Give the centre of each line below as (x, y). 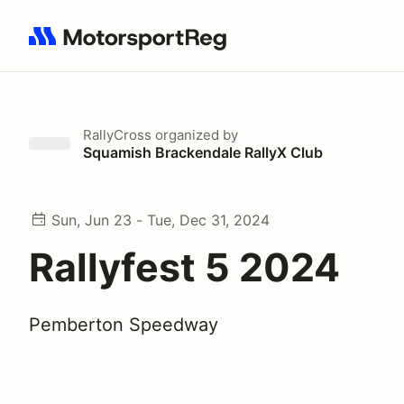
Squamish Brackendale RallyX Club (203, 152)
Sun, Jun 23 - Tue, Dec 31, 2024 (161, 220)
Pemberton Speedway (124, 325)
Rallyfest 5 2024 (184, 267)
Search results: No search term (133, 46)
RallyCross (117, 135)
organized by (195, 135)
